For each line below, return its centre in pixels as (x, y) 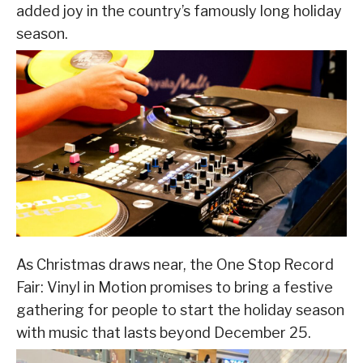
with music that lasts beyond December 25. (164, 332)
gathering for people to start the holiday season (180, 310)
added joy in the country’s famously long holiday (179, 11)
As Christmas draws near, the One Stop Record (175, 264)
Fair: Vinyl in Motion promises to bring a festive (175, 287)
